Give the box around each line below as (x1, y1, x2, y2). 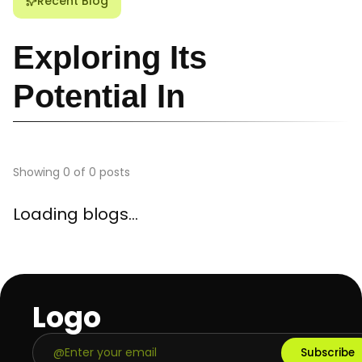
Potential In (13, 78, 185, 114)
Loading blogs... (13, 203, 138, 225)
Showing (13, 164, 63, 180)
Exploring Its (13, 40, 207, 75)
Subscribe (301, 344, 355, 360)
